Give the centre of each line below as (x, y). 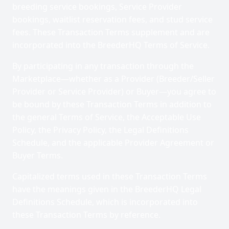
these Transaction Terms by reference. (86, 215)
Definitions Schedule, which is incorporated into (105, 202)
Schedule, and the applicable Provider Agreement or (113, 143)
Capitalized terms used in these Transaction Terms (110, 176)
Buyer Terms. (38, 155)
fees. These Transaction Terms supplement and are (111, 32)
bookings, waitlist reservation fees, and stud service (112, 19)
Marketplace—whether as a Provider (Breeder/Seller (113, 79)
